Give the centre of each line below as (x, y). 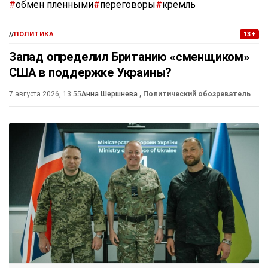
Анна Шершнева (110, 94)
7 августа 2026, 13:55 (45, 94)
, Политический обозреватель (195, 94)
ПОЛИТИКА (34, 34)
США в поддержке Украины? (91, 72)
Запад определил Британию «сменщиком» (129, 57)
